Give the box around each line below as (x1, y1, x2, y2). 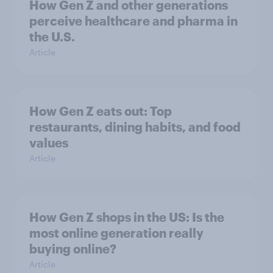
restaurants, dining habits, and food (29, 119, 241, 135)
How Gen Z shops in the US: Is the (29, 210, 224, 225)
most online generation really (29, 225, 204, 241)
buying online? (29, 241, 116, 257)
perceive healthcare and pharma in (29, 13, 238, 29)
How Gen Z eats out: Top (29, 104, 172, 119)
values (29, 135, 68, 151)
